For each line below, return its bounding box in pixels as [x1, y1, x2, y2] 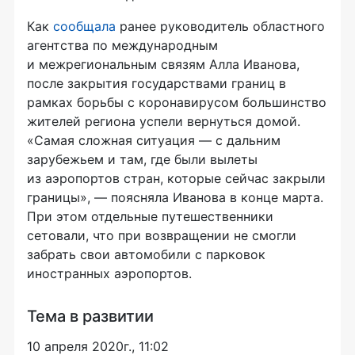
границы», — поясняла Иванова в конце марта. [27, 189, 323, 205]
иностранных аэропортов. [27, 265, 192, 281]
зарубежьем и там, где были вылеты [27, 151, 258, 167]
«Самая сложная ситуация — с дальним [27, 132, 281, 148]
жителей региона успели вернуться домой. [27, 113, 300, 129]
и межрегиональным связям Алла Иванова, [27, 55, 300, 72]
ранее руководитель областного [116, 17, 325, 34]
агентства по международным [27, 36, 218, 53]
